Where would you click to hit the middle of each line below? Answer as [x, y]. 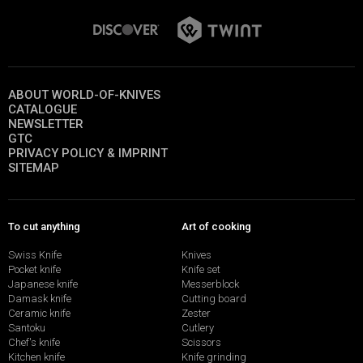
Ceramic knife [39, 313]
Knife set [201, 269]
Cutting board [214, 298]
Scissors [201, 342]
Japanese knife [43, 284]
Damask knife [40, 298]
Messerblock [210, 284]
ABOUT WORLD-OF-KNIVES [84, 95]
